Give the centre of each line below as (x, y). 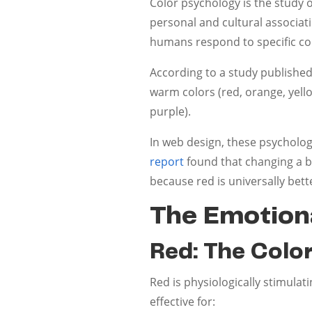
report (167, 161)
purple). (171, 111)
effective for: (183, 301)
